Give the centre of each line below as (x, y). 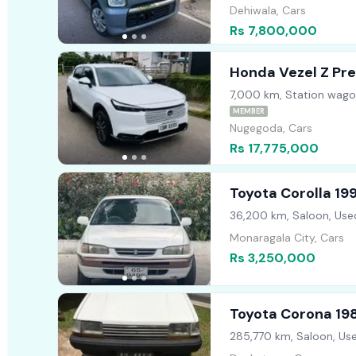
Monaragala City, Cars (286, 238)
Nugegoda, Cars (271, 128)
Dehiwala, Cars (267, 11)
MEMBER (248, 112)
